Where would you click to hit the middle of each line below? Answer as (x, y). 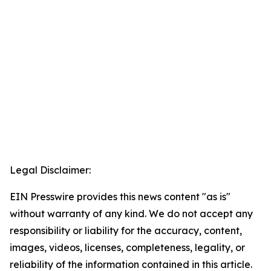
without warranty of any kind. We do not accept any (131, 214)
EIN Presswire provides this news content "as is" (120, 197)
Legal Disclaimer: (50, 170)
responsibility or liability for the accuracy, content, (126, 230)
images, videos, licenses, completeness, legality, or (127, 247)
